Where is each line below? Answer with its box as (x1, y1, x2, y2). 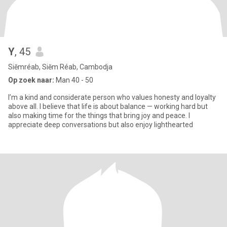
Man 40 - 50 (54, 76, 93, 84)
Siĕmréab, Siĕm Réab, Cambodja (8, 63, 112, 71)
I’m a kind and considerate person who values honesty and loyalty (8, 93, 216, 101)
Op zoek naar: (8, 76, 54, 84)
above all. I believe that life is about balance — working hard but (8, 102, 208, 110)
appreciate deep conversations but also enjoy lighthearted (8, 121, 193, 129)
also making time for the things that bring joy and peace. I (8, 111, 190, 120)
